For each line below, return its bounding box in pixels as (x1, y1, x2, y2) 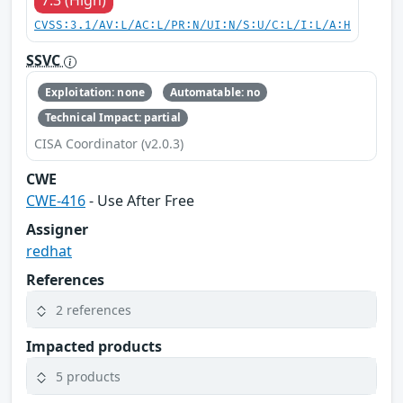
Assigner (26, 219, 88, 240)
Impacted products (26, 336, 162, 357)
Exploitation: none (44, 84, 145, 100)
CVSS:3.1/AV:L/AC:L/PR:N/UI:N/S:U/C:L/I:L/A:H (34, 19, 351, 33)
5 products (56, 367, 121, 385)
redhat (26, 241, 72, 262)
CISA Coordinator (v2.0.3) (34, 135, 184, 153)
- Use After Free (85, 191, 194, 211)
